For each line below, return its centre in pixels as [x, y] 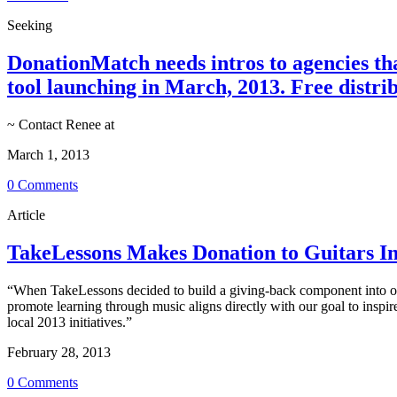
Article [26, 214]
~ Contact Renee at [61, 124]
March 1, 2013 [48, 154]
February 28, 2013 [59, 352]
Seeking [30, 26]
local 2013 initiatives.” [70, 322]
